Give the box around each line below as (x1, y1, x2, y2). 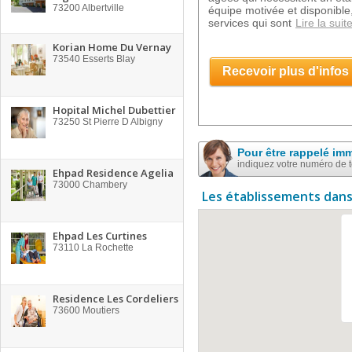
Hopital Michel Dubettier (53, 103, 176, 117)
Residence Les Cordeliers (53, 291, 178, 306)
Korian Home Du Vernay (53, 40, 171, 54)
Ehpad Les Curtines (53, 229, 147, 243)
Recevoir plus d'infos (222, 64, 349, 78)
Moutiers (80, 305, 119, 316)
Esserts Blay (80, 53, 135, 64)
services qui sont (208, 16, 291, 29)
